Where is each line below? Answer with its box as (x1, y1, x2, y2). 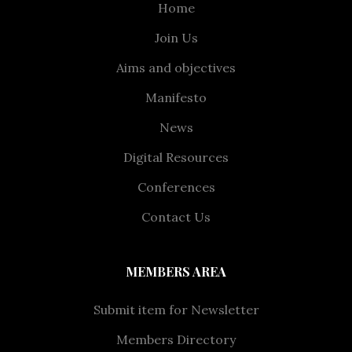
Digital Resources (123, 149, 229, 165)
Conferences (137, 179, 215, 195)
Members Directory (116, 332, 236, 347)
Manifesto (145, 90, 207, 105)
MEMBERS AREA (126, 263, 226, 280)
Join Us (154, 30, 198, 46)
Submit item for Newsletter (93, 302, 259, 317)
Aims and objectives (116, 60, 236, 75)
